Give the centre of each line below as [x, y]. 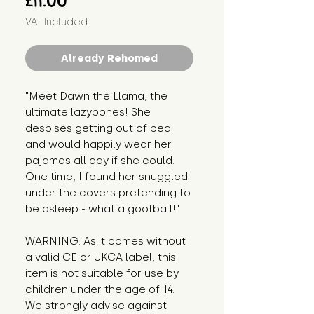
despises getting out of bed [98, 129]
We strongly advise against [96, 306]
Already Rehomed [109, 59]
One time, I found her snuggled [107, 177]
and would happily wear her [98, 145]
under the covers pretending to [108, 193]
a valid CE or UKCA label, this [101, 258]
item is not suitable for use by [102, 274]
